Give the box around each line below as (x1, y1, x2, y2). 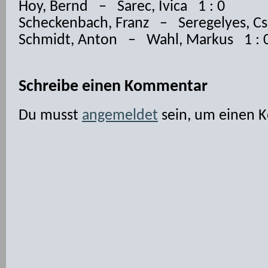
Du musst (19, 108, 82, 124)
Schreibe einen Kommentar (19, 78, 208, 95)
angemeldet (82, 108, 158, 124)
